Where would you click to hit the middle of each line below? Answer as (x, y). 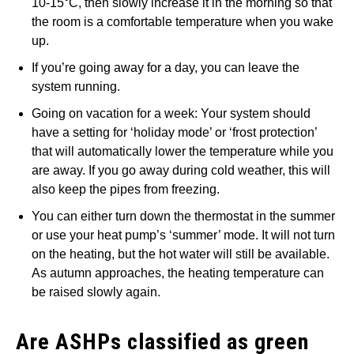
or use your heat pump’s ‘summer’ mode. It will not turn (183, 235)
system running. (76, 86)
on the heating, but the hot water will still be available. (181, 254)
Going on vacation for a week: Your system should (171, 113)
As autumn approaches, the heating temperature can (178, 273)
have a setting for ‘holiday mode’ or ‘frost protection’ (174, 132)
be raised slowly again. (96, 292)
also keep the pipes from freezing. (126, 189)
